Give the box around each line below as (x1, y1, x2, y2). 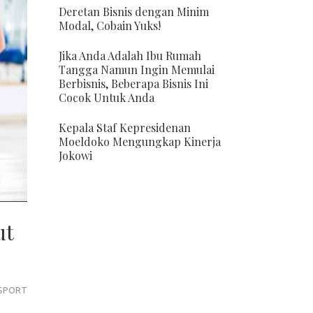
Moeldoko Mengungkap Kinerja (58, 134, 221, 149)
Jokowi (58, 148, 92, 163)
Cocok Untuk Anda (58, 90, 154, 105)
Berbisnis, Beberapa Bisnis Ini (58, 76, 208, 91)
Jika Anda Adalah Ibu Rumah (58, 48, 201, 63)
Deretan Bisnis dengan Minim (58, 4, 209, 19)
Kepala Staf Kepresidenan (58, 120, 191, 135)
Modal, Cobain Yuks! (58, 18, 161, 33)
